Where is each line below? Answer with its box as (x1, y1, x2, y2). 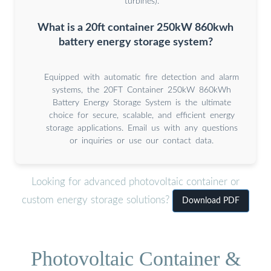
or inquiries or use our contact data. (70, 136, 214, 145)
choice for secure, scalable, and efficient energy (48, 111, 235, 120)
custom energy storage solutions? (22, 195, 172, 206)
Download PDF (182, 197, 240, 206)
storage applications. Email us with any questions (45, 123, 238, 132)
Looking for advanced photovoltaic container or (31, 177, 240, 188)
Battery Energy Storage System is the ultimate (52, 98, 231, 107)
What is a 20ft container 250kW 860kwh (38, 22, 233, 33)
